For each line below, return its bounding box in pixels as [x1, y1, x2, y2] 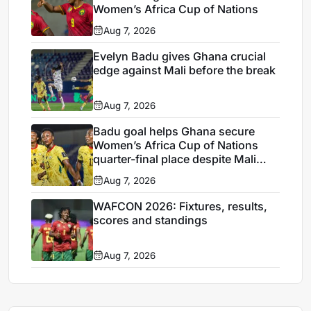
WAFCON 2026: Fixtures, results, [93, 199, 268, 213]
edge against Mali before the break [93, 62, 276, 77]
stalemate [93, 165, 144, 180]
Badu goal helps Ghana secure [93, 124, 255, 138]
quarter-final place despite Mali [93, 151, 257, 166]
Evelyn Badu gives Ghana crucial [93, 49, 267, 63]
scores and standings [93, 212, 208, 227]
